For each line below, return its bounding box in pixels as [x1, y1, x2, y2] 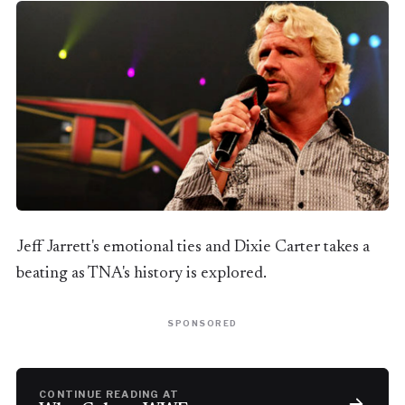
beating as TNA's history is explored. [15, 265, 267, 283]
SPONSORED [167, 318, 238, 329]
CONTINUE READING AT [38, 388, 180, 401]
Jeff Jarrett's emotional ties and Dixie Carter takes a [15, 239, 370, 257]
